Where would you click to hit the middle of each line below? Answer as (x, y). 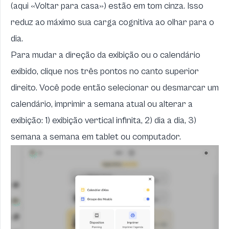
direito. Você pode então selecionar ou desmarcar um (115, 87)
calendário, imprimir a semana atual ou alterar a (102, 104)
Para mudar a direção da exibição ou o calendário (106, 55)
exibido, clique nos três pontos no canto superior (105, 71)
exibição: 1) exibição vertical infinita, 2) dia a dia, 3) (104, 120)
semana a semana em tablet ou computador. (96, 136)
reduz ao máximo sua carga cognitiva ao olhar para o (112, 22)
